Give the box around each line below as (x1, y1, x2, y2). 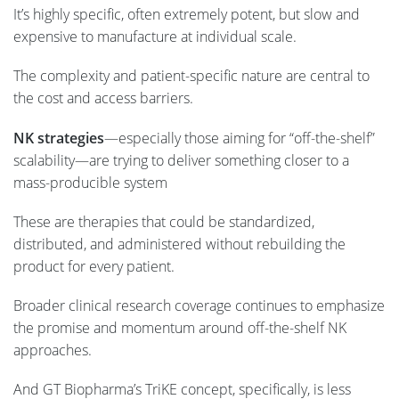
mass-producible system (13, 172, 167, 192)
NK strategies (13, 127, 104, 148)
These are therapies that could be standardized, (13, 211, 314, 232)
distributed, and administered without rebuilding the (13, 233, 346, 254)
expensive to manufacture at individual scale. (13, 27, 300, 47)
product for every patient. (13, 256, 178, 276)
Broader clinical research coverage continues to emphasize (13, 295, 385, 315)
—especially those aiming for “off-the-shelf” (104, 127, 375, 148)
